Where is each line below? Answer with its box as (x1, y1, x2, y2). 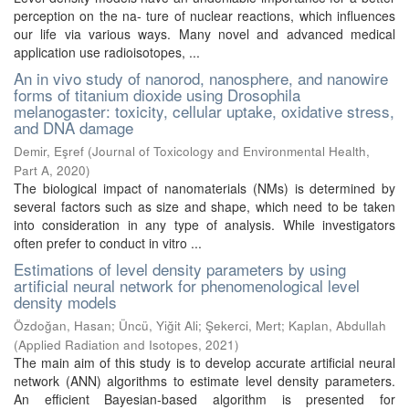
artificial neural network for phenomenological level (14, 274, 360, 297)
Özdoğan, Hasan (14, 317, 111, 334)
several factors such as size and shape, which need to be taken (14, 197, 395, 215)
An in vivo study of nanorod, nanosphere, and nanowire (14, 67, 388, 89)
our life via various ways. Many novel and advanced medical (14, 25, 395, 43)
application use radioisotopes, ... (14, 43, 200, 61)
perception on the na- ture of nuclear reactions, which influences (14, 6, 395, 25)
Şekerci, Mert (205, 317, 281, 334)
